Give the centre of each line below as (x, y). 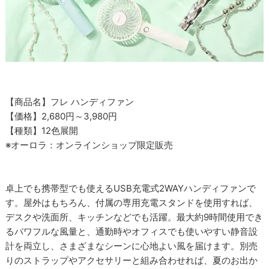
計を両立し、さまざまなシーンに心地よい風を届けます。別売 (132, 246)
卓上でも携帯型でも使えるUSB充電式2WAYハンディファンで (131, 189)
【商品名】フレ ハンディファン (70, 102)
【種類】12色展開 (42, 131)
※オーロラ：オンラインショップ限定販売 (89, 145)
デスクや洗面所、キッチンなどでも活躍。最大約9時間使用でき (134, 217)
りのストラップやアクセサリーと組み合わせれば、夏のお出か (132, 261)
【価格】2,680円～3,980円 (62, 116)
